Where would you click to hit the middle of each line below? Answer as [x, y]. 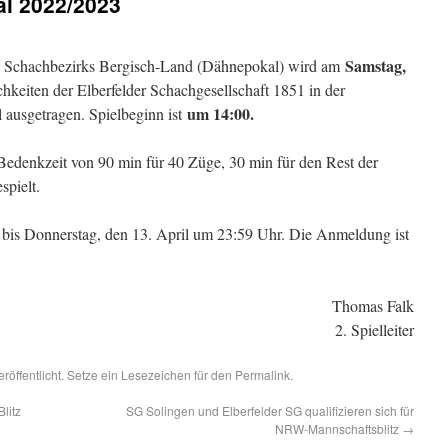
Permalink [262, 374]
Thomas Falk [373, 305]
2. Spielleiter [374, 329]
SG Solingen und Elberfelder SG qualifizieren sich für [270, 410]
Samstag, [375, 65]
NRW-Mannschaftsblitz [338, 428]
